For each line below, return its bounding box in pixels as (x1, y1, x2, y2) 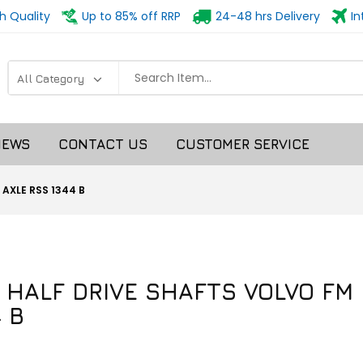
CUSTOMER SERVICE (176, 135, 310, 152)
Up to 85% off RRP (82, 8, 181, 24)
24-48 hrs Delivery (215, 8, 320, 24)
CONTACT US (58, 135, 147, 152)
